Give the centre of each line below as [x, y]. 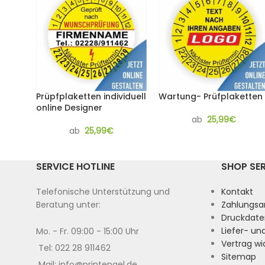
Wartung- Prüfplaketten [211, 96]
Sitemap [238, 257]
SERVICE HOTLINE [75, 167]
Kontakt [237, 192]
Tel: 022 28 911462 [75, 248]
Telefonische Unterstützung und [103, 192]
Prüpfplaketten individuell [91, 96]
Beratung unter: [68, 205]
